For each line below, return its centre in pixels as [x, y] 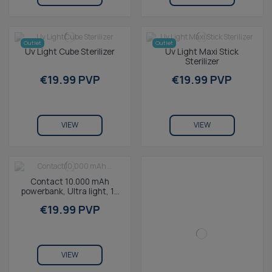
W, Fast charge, [70, 200]
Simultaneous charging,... [70, 210]
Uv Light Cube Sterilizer [70, 52]
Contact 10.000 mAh [70, 181]
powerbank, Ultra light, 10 [70, 191]
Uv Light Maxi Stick [202, 52]
